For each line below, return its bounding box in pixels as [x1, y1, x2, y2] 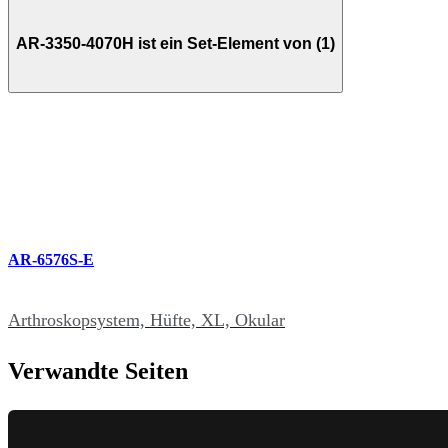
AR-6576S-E [8, 251, 94, 269]
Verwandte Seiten [8, 357, 188, 384]
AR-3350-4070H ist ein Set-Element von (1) [16, 34, 335, 52]
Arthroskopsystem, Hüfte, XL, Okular [8, 309, 285, 330]
